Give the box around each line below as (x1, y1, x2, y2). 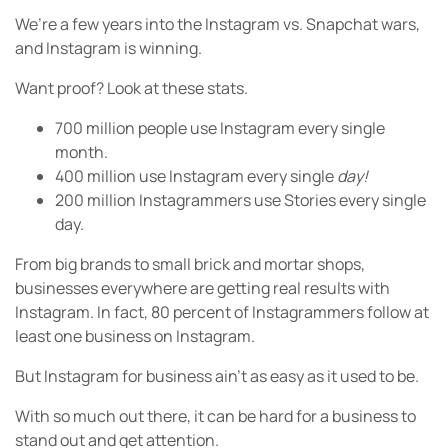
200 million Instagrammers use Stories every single (55, 189, 426, 211)
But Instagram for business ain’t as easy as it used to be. (15, 365, 419, 387)
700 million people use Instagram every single (55, 117, 385, 139)
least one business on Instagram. (15, 325, 255, 347)
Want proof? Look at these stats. (15, 77, 248, 99)
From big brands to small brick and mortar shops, (15, 253, 365, 275)
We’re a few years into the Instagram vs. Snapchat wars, (15, 13, 420, 35)
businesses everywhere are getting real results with (15, 277, 390, 299)
